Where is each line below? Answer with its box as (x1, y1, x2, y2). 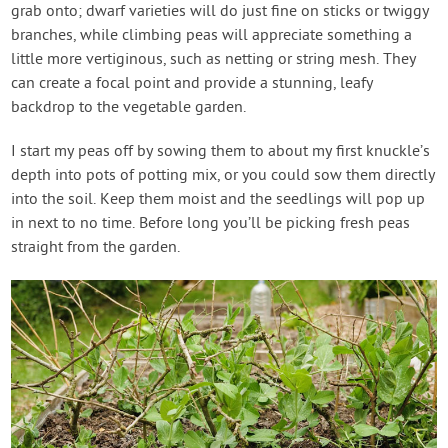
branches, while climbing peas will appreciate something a (11, 26, 413, 47)
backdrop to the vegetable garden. (11, 98, 247, 119)
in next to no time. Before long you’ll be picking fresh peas (11, 214, 411, 235)
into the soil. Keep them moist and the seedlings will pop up (11, 190, 426, 211)
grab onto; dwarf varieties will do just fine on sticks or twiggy (11, 2, 430, 23)
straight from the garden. (11, 238, 181, 259)
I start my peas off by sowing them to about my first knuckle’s (11, 142, 431, 163)
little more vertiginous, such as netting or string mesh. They (11, 50, 417, 71)
